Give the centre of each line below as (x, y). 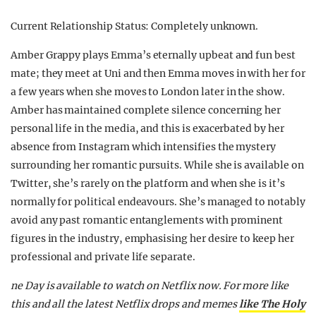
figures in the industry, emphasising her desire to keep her (152, 238)
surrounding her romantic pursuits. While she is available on (157, 165)
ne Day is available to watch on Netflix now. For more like (150, 285)
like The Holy (272, 304)
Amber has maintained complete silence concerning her (146, 110)
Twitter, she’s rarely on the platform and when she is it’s (148, 183)
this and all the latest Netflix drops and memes (125, 304)
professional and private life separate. (103, 256)
